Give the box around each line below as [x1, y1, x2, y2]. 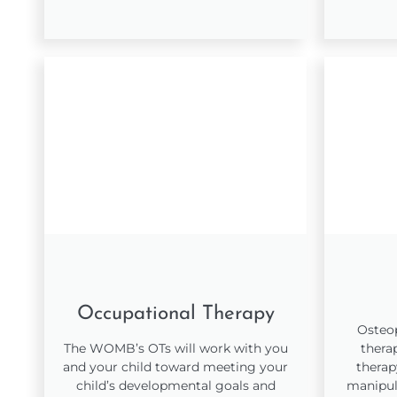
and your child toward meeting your [63, 358, 288, 375]
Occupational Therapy [76, 303, 275, 324]
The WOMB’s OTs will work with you [63, 339, 288, 356]
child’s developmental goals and [75, 377, 276, 393]
